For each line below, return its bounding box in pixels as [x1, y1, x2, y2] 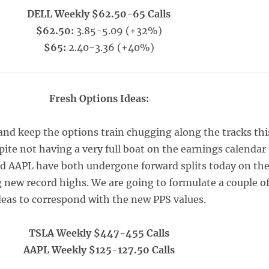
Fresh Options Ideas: [49, 92, 149, 104]
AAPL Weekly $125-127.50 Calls [23, 244, 175, 256]
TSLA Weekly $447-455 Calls [28, 227, 169, 239]
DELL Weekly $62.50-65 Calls [27, 8, 171, 20]
